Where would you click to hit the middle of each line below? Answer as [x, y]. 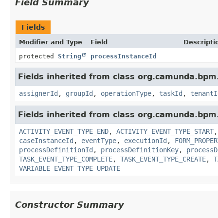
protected [38, 56]
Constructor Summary [70, 204]
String [70, 56]
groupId [79, 93]
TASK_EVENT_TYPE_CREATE [163, 159]
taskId [171, 93]
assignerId [38, 93]
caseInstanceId [46, 140]
